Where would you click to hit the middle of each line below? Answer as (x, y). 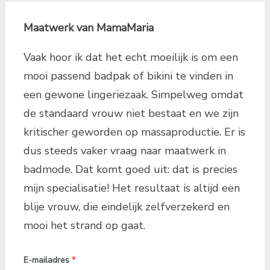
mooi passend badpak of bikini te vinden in (128, 76)
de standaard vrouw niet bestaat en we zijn (131, 113)
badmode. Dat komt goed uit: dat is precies (130, 169)
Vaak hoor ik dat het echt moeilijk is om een (130, 57)
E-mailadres (46, 260)
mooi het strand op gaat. (84, 225)
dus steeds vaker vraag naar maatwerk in (124, 150)
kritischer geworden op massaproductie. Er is (134, 132)
